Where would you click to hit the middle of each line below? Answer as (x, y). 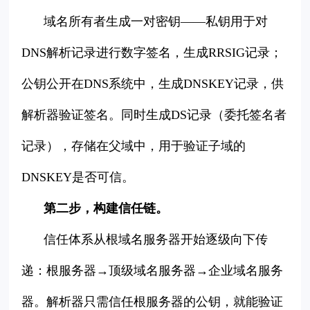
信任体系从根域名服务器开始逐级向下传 (156, 240)
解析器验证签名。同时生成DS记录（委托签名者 (154, 115)
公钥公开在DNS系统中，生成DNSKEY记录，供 (153, 84)
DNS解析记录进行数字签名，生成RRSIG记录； (152, 53)
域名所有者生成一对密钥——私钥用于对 (156, 22)
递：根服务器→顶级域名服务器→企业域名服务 (153, 271)
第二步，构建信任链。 (106, 209)
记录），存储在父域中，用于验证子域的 (134, 146)
